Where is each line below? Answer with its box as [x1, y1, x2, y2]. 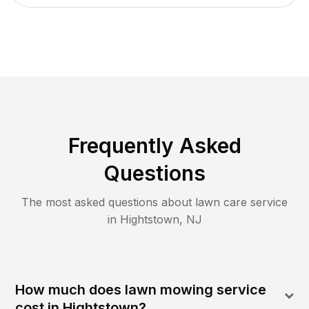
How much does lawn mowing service [15, 281, 267, 298]
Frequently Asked [68, 132, 241, 158]
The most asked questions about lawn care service [21, 195, 288, 209]
